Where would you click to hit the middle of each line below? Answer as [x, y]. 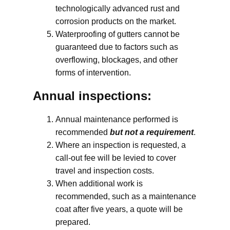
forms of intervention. [93, 73]
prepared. [73, 222]
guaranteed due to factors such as [117, 47]
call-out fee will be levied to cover [116, 158]
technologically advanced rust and [118, 8]
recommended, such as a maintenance [126, 196]
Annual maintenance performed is [117, 119]
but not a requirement [152, 132]
